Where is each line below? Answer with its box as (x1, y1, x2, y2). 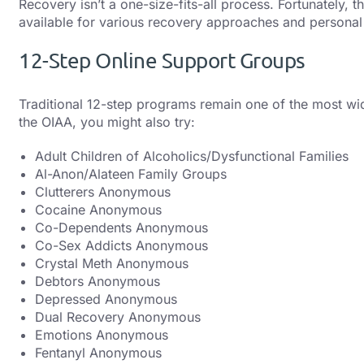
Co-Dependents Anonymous (35, 219, 208, 236)
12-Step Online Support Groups (19, 48, 305, 74)
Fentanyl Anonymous (35, 344, 162, 361)
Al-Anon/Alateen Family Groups (35, 165, 227, 182)
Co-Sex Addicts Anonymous (35, 236, 208, 253)
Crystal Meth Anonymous (35, 254, 188, 271)
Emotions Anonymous (35, 326, 168, 343)
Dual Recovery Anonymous (35, 308, 201, 325)
